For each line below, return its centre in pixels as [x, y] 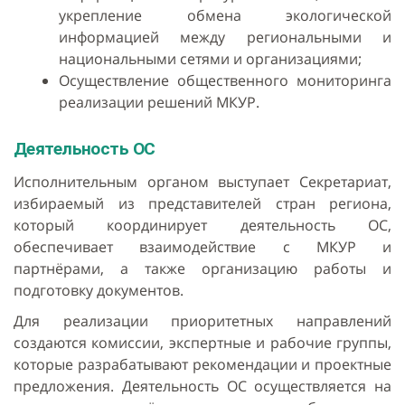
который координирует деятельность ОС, [202, 226]
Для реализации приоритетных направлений [202, 321]
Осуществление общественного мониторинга [225, 81]
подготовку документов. [99, 291]
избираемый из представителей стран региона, [202, 204]
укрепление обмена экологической [225, 16]
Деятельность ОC [85, 149]
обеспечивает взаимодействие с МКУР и [202, 247]
